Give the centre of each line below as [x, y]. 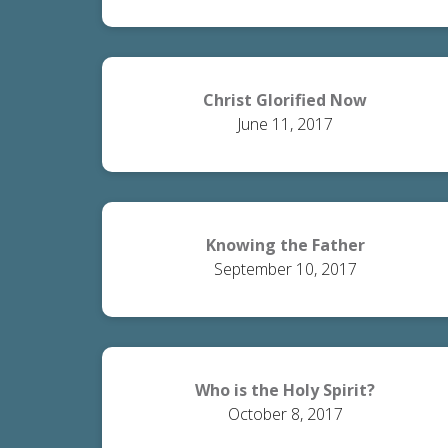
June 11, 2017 [285, 124]
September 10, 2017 [285, 269]
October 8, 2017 [285, 414]
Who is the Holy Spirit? [285, 390]
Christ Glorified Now [285, 100]
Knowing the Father [285, 245]
